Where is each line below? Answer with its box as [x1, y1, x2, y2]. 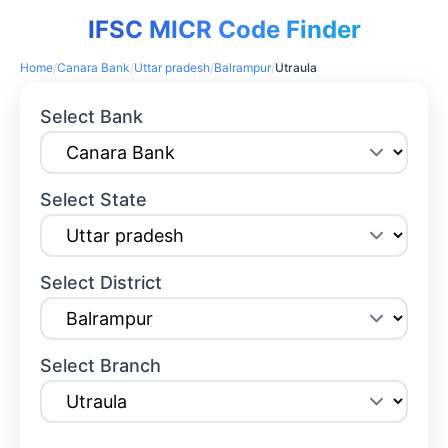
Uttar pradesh [134, 60, 210, 76]
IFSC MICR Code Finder [87, 15, 361, 45]
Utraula [275, 60, 317, 76]
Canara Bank [57, 60, 130, 76]
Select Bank [40, 106, 144, 128]
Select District [40, 272, 163, 294]
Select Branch [40, 355, 162, 377]
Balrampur [214, 60, 271, 76]
